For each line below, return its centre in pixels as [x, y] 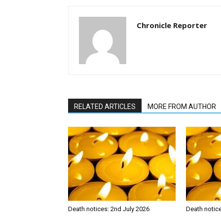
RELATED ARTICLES [105, 107]
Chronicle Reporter [172, 25]
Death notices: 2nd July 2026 [109, 209]
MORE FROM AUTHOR [182, 107]
